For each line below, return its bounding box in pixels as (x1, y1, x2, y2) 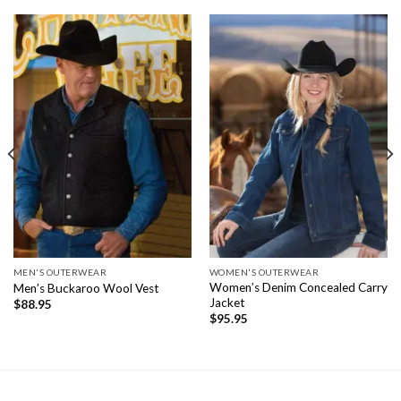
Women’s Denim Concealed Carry (209, 279, 388, 294)
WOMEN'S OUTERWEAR (209, 267, 320, 278)
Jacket (209, 294, 245, 310)
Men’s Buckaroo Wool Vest (13, 280, 159, 295)
